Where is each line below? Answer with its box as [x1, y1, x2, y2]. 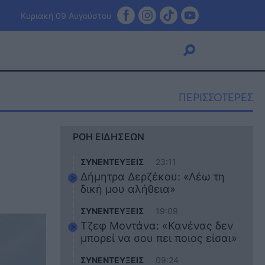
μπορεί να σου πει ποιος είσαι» [80, 232, 238, 244]
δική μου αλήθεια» [80, 183, 176, 195]
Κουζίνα [40, 134, 82, 146]
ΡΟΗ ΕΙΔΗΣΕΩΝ [73, 131, 144, 143]
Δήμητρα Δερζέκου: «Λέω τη [80, 170, 225, 183]
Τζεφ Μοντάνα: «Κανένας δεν [80, 219, 234, 232]
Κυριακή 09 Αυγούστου [21, 10, 111, 21]
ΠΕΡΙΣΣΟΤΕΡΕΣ [179, 90, 253, 104]
